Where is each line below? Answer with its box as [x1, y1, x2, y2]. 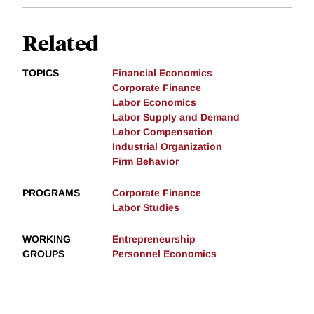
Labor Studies [112, 202, 179, 214]
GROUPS [22, 248, 64, 260]
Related [22, 29, 99, 57]
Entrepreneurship [112, 233, 196, 245]
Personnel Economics [112, 248, 217, 260]
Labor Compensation [112, 126, 213, 138]
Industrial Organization [112, 141, 222, 153]
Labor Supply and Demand [112, 111, 240, 123]
